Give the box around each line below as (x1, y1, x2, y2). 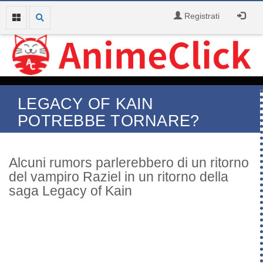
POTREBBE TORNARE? (18, 112, 200, 130)
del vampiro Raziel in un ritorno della (9, 168, 228, 184)
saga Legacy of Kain (9, 183, 132, 198)
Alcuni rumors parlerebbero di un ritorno (9, 154, 249, 170)
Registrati (182, 11, 220, 21)
